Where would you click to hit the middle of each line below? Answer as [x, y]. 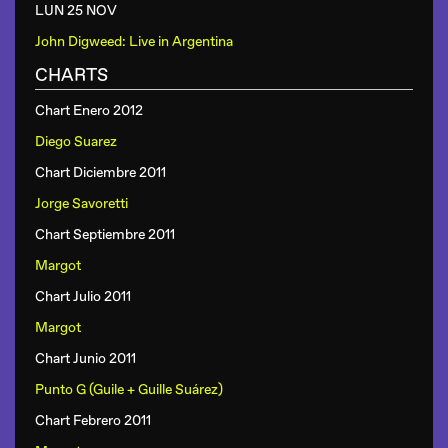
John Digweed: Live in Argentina [134, 41]
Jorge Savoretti [81, 203]
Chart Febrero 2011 [93, 420]
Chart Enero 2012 [89, 110]
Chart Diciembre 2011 [100, 172]
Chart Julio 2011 [83, 296]
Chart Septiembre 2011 [105, 234]
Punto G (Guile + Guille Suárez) [129, 389]
